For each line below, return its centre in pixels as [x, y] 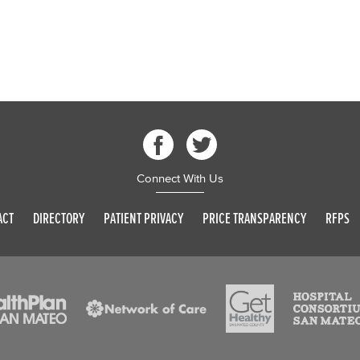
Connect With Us [180, 178]
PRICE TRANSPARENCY [254, 218]
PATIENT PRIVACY [143, 218]
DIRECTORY [58, 218]
